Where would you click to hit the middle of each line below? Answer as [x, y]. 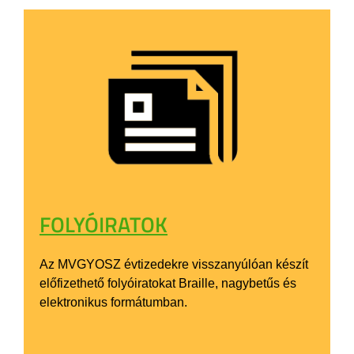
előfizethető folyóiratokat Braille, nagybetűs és [168, 283]
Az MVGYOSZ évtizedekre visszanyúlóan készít [174, 264]
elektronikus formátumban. [113, 302]
